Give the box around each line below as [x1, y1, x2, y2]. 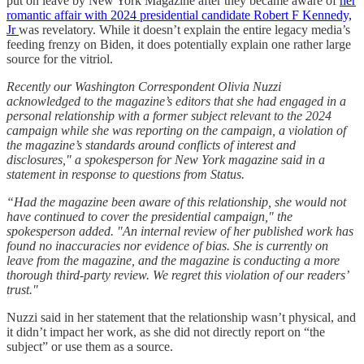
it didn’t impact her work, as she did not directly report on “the [6, 324, 325, 339]
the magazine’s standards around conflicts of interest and [6, 137, 296, 152]
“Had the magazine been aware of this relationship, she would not [6, 194, 346, 209]
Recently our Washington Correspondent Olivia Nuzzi [6, 79, 281, 93]
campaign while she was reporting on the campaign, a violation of [6, 123, 346, 137]
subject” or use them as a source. [6, 339, 173, 353]
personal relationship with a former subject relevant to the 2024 [6, 108, 331, 123]
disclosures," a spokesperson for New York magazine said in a [6, 152, 325, 167]
